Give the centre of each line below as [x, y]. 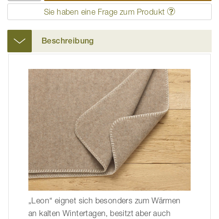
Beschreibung [68, 41]
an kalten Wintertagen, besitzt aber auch [99, 213]
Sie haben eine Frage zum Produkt [104, 12]
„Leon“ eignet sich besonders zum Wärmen [105, 201]
